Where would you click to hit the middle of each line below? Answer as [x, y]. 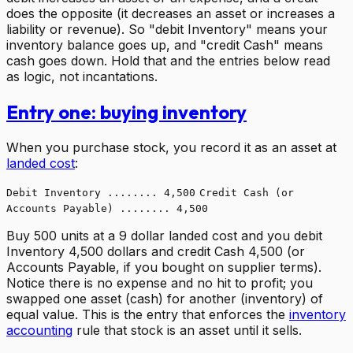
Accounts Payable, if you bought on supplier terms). [164, 267]
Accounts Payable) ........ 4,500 [107, 208]
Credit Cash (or [247, 192]
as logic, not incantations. [82, 76]
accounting [39, 330]
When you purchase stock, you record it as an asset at [171, 147]
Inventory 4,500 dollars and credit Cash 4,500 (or [156, 251]
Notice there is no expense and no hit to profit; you [160, 282]
